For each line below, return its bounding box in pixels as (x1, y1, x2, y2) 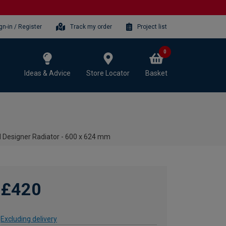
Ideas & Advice (24, 69, 71, 77)
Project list (137, 23, 167, 30)
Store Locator (86, 69, 130, 77)
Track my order (70, 23, 112, 30)
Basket (145, 69, 167, 77)
